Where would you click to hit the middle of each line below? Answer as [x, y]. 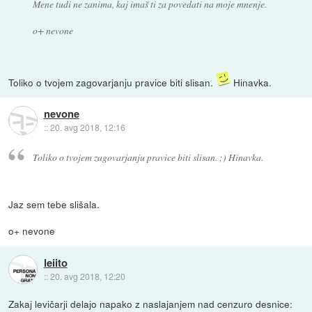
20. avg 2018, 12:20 [87, 276]
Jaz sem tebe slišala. [54, 204]
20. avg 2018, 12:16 [87, 127]
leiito [55, 262]
